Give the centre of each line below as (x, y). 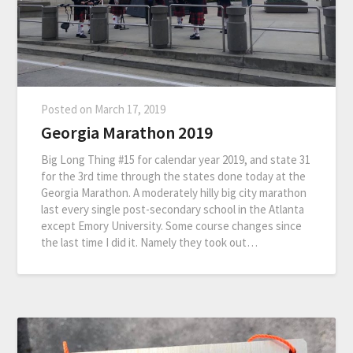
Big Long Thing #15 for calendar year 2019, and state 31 (176, 159)
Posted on (68, 109)
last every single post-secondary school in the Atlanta (173, 209)
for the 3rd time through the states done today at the (174, 176)
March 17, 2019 (130, 109)
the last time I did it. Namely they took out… (150, 242)
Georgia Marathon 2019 (127, 132)
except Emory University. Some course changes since (172, 225)
